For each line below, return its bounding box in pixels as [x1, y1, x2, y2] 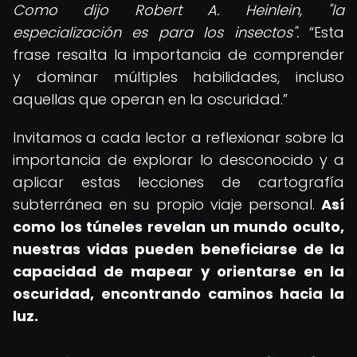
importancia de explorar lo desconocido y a [13, 150, 344, 170]
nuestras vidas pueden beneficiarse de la [13, 239, 344, 259]
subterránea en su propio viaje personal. [13, 194, 321, 214]
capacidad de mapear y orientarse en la [13, 261, 344, 281]
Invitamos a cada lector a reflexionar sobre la [13, 127, 344, 147]
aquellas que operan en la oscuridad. [13, 89, 283, 109]
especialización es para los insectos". [13, 22, 299, 42]
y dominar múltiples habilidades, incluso [13, 67, 344, 87]
